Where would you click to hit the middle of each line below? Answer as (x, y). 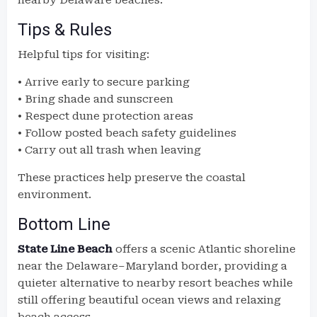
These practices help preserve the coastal (132, 178)
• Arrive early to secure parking (104, 82)
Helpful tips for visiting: (83, 54)
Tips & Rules (65, 30)
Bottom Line (64, 224)
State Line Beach (65, 249)
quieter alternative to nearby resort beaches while (155, 283)
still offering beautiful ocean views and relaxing (149, 300)
